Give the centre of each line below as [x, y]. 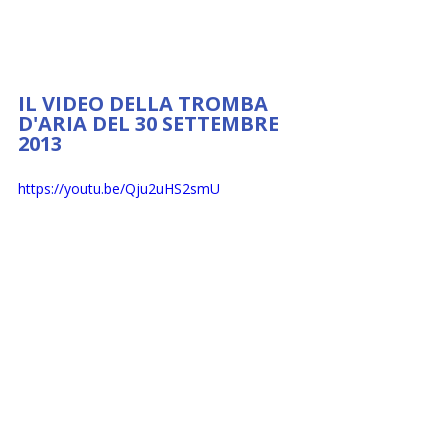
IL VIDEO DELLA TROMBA [145, 104]
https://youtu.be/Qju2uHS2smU [119, 189]
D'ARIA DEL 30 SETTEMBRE [151, 124]
